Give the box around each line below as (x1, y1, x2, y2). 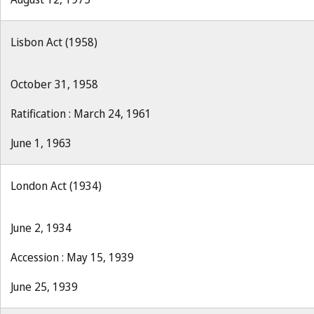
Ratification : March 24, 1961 (11, 106, 151, 121)
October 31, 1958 (11, 76, 98, 92)
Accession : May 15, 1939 (11, 250, 134, 265)
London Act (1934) (11, 178, 102, 193)
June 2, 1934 (11, 220, 71, 235)
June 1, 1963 (11, 135, 71, 151)
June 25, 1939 (11, 279, 78, 294)
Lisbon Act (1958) (11, 34, 97, 50)
